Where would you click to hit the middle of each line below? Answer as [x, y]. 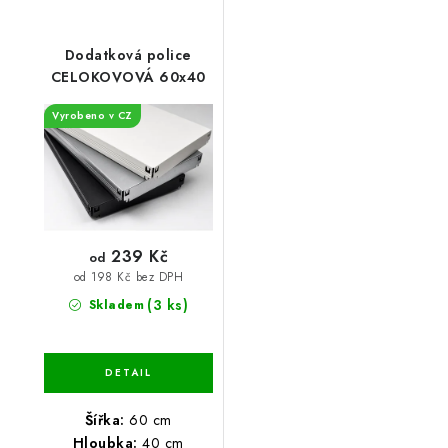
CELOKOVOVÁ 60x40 [128, 77]
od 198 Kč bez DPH [128, 277]
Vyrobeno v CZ [92, 115]
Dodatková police [128, 55]
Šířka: [104, 419]
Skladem [114, 304]
